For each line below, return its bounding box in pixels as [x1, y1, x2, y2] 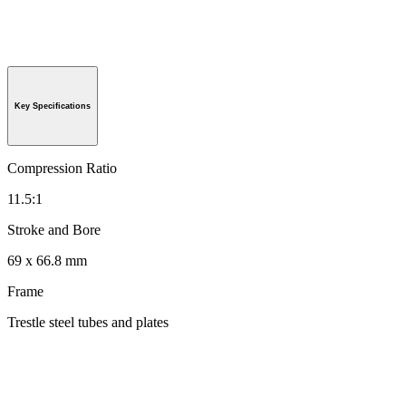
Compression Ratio [7, 160, 117, 176]
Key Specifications [14, 101, 91, 111]
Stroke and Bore [7, 222, 101, 237]
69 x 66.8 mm [7, 253, 87, 268]
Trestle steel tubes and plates [7, 314, 169, 330]
